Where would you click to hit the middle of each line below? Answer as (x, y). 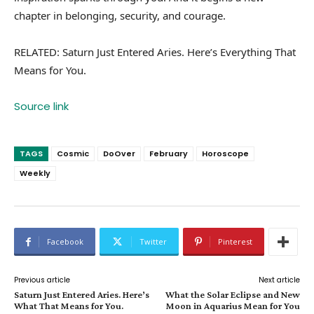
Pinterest (235, 242)
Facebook (65, 242)
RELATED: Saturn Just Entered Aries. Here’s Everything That (155, 52)
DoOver (119, 154)
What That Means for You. (69, 306)
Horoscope (225, 154)
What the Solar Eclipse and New (232, 295)
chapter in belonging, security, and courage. (120, 16)
